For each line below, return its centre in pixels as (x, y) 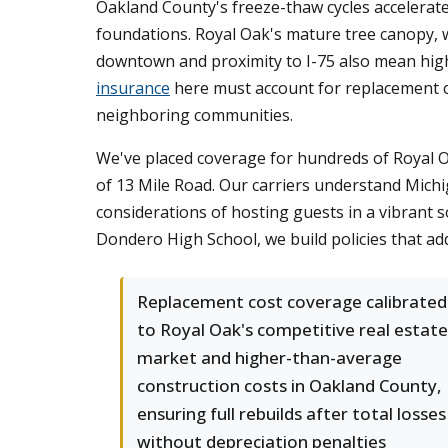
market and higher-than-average (269, 357)
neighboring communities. (194, 115)
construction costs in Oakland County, (289, 385)
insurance (133, 88)
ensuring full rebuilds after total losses (291, 413)
